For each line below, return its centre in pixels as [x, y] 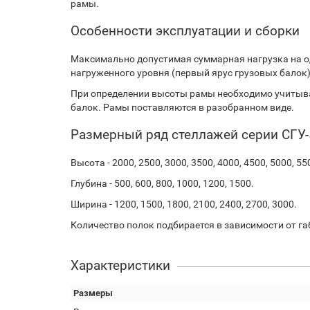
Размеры [93, 293]
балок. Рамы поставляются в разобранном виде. [182, 107]
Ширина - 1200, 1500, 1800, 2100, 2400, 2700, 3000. [184, 204]
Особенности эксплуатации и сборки [185, 31]
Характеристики [120, 265]
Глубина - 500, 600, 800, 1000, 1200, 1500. [162, 183]
